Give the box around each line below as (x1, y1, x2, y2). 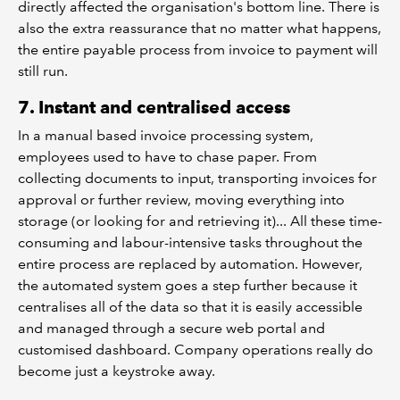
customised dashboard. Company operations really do (18, 340, 373, 358)
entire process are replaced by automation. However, (18, 254, 362, 272)
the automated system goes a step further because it (18, 276, 357, 294)
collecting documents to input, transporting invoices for (18, 169, 377, 187)
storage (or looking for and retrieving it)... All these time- (18, 212, 382, 229)
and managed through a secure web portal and (18, 319, 325, 337)
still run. (18, 62, 68, 79)
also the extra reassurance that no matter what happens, (18, 19, 381, 37)
